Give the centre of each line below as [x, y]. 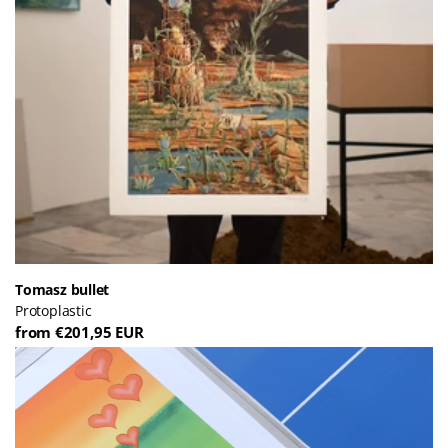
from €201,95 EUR [79, 331]
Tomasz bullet [62, 289]
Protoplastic [53, 310]
